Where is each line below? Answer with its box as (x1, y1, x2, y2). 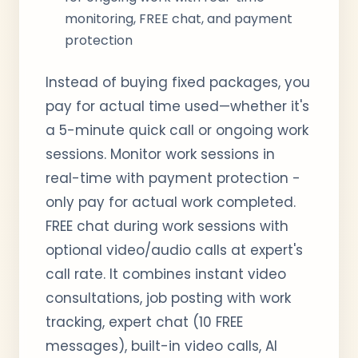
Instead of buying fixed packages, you (46, 73, 310, 92)
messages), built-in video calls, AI (46, 336, 277, 356)
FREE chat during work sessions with (46, 217, 288, 236)
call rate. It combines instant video (46, 265, 286, 284)
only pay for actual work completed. (46, 193, 296, 212)
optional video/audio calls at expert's (46, 241, 303, 260)
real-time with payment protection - (46, 169, 300, 188)
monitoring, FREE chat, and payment (65, 10, 292, 28)
